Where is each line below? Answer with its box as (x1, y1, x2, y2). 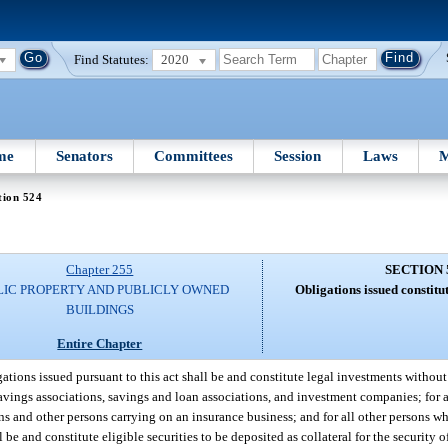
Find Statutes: (74, 51, 150, 67)
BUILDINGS (65, 302, 134, 318)
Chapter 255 (66, 262, 134, 278)
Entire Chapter (57, 335, 143, 351)
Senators (55, 147, 113, 164)
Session (274, 147, 322, 164)
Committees (154, 147, 234, 164)
